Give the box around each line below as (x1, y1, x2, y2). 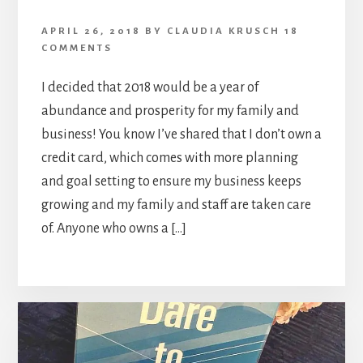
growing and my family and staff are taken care (41, 197, 311, 212)
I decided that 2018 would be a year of (41, 79, 258, 95)
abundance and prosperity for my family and (41, 103, 299, 118)
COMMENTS (41, 42, 113, 53)
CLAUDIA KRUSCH (166, 25, 280, 36)
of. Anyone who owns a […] (41, 220, 186, 236)
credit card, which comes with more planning (41, 150, 298, 165)
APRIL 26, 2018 (41, 25, 141, 36)
